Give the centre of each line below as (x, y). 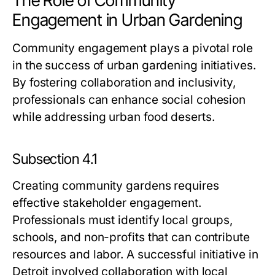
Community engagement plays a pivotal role (133, 48)
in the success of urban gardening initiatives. (134, 65)
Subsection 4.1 (55, 159)
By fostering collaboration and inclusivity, (124, 83)
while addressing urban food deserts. (114, 117)
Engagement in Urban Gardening (128, 20)
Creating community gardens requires (116, 186)
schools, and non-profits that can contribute (131, 237)
